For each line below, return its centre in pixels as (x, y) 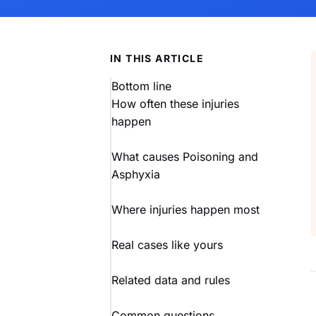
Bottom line (141, 86)
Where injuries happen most (186, 209)
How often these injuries (175, 104)
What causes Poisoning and (185, 157)
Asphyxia (136, 174)
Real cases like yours (167, 245)
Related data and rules (171, 280)
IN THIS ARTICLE (157, 58)
